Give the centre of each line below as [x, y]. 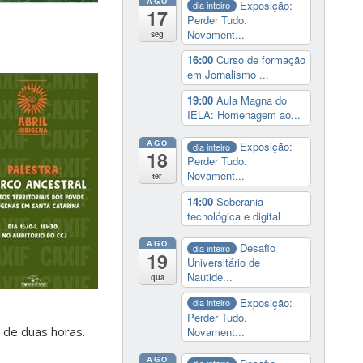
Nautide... [209, 277]
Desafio [258, 248]
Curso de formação [261, 60]
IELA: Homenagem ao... [243, 115]
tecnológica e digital [233, 216]
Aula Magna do [251, 100]
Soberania [239, 201]
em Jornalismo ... [228, 75]
